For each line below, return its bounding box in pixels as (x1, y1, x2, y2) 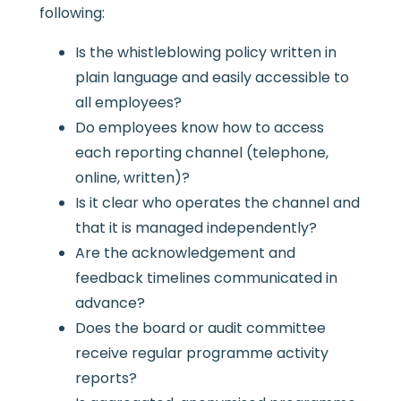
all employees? (74, 91, 182, 113)
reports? (74, 367, 137, 388)
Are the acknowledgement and (74, 242, 295, 263)
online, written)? (74, 166, 190, 188)
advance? (74, 292, 145, 313)
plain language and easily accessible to (74, 66, 349, 88)
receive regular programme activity (74, 342, 328, 363)
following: (38, 2, 105, 23)
